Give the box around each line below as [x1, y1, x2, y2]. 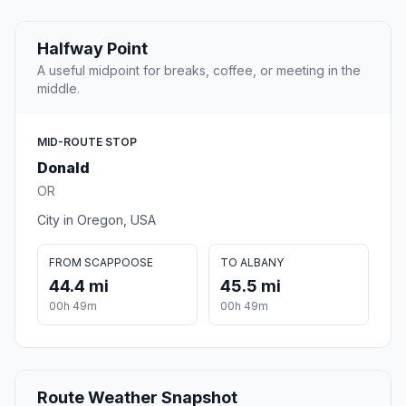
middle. [37, 81, 80, 97]
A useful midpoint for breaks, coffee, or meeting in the [37, 63, 361, 79]
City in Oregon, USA [37, 212, 156, 228]
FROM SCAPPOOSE [49, 256, 153, 270]
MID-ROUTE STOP [37, 135, 137, 150]
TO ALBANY [220, 256, 284, 270]
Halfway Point [37, 39, 148, 59]
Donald [37, 159, 90, 178]
